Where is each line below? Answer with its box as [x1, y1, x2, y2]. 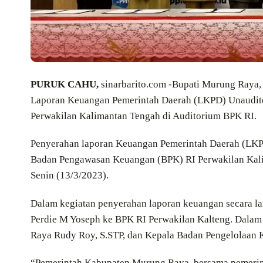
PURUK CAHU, [31, 79, 99, 90]
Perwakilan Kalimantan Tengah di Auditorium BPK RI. [31, 110, 257, 122]
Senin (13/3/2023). [31, 170, 109, 181]
